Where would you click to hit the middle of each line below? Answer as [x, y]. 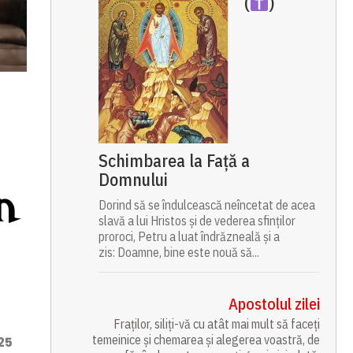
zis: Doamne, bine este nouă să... [178, 252]
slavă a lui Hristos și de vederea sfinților [197, 221]
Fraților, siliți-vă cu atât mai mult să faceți [217, 324]
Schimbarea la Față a [174, 160]
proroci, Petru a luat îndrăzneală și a [189, 236]
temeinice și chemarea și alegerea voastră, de [206, 340]
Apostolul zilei [275, 304]
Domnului [133, 179]
